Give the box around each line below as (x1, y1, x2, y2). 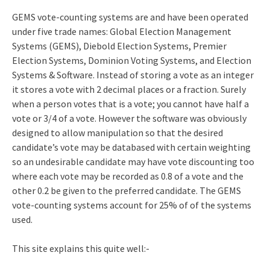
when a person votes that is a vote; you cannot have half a (12, 97, 249, 110)
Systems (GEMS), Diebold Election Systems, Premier (12, 39, 227, 52)
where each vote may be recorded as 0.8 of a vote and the (12, 169, 243, 182)
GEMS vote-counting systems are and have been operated (12, 10, 248, 23)
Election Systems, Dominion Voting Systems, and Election (12, 54, 251, 66)
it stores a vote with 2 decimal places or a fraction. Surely (12, 83, 246, 95)
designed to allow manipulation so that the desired (12, 126, 223, 139)
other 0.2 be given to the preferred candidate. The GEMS (12, 184, 241, 196)
